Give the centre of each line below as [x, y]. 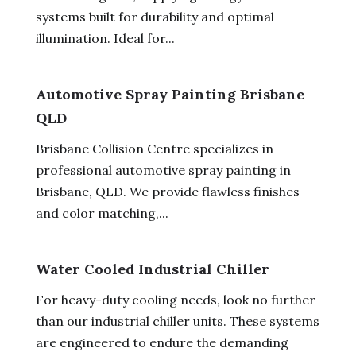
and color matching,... [102, 213]
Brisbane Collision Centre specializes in [154, 148]
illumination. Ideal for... [105, 38]
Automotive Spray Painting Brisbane [170, 94]
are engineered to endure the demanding [162, 342]
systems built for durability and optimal [155, 16]
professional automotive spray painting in [163, 170]
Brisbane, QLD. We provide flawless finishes [167, 191]
